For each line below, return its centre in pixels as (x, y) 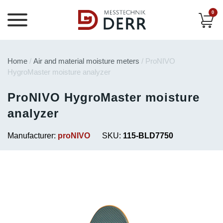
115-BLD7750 (148, 136)
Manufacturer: (33, 136)
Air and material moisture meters (86, 61)
